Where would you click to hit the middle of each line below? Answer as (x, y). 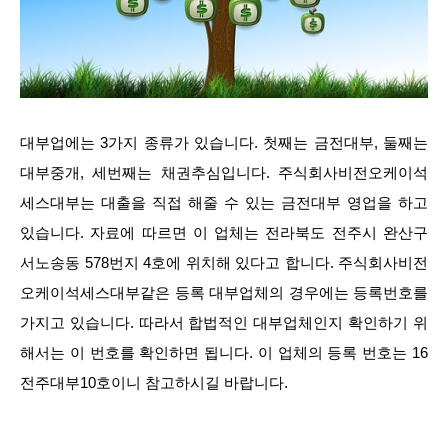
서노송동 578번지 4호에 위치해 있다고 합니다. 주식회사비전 (224, 262)
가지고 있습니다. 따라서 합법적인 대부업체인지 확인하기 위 (224, 322)
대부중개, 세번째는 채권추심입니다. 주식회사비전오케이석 (224, 172)
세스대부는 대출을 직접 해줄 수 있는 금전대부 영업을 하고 (224, 202)
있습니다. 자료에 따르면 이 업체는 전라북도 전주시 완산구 (224, 232)
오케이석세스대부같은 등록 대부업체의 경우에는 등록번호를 (224, 292)
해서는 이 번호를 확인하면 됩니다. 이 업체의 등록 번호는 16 (224, 352)
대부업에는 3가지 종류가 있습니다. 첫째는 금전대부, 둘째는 (224, 142)
